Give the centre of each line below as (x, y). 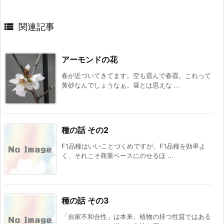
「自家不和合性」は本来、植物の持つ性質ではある (136, 216)
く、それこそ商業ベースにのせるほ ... (117, 155)
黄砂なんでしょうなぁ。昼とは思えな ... (121, 85)
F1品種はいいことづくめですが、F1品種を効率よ (133, 146)
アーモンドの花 (89, 59)
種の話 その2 (85, 130)
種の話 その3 (85, 200)
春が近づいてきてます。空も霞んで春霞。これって (136, 75)
